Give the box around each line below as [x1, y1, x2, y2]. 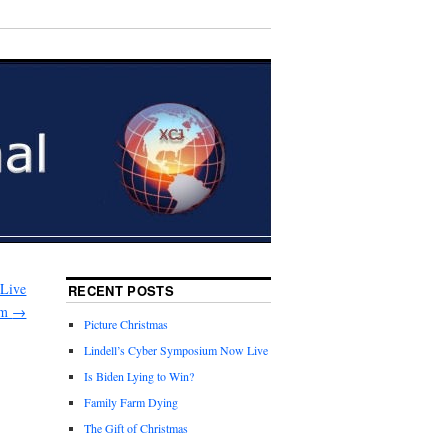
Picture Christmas [84, 316, 169, 333]
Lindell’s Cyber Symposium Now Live [84, 342, 269, 359]
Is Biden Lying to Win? [84, 368, 195, 385]
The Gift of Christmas [84, 420, 189, 437]
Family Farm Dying [84, 394, 179, 411]
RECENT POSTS [68, 281, 175, 301]
